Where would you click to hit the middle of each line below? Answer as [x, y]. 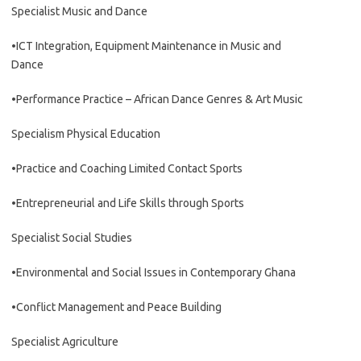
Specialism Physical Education [86, 134]
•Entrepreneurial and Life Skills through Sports [128, 203]
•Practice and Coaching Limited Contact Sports [127, 168]
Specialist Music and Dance [79, 11]
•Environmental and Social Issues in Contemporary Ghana [154, 272]
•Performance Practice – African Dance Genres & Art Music [157, 99]
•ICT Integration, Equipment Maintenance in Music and [146, 46]
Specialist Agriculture [65, 342]
